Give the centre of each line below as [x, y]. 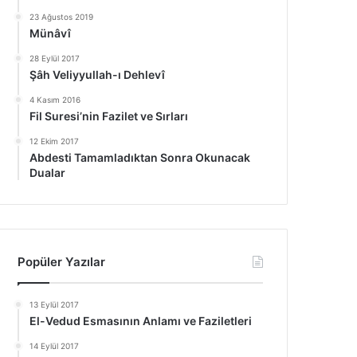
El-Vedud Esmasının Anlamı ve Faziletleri [141, 321]
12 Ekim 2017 [55, 141]
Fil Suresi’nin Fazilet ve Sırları [109, 116]
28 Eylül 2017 [55, 58]
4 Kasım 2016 [55, 100]
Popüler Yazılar [62, 262]
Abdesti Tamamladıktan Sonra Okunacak [140, 157]
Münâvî [51, 33]
